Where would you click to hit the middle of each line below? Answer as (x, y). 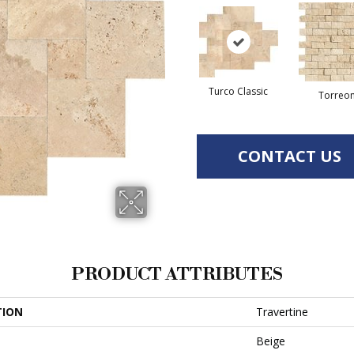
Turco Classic (238, 91)
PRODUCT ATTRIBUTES (177, 275)
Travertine (282, 312)
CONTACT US (290, 156)
